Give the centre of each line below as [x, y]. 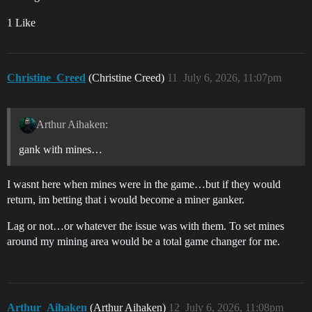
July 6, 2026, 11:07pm [232, 78]
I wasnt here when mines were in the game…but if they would [144, 185]
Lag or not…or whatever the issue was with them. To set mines [146, 226]
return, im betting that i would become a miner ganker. [126, 200]
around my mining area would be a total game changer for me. [143, 242]
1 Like [21, 23]
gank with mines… [61, 150]
